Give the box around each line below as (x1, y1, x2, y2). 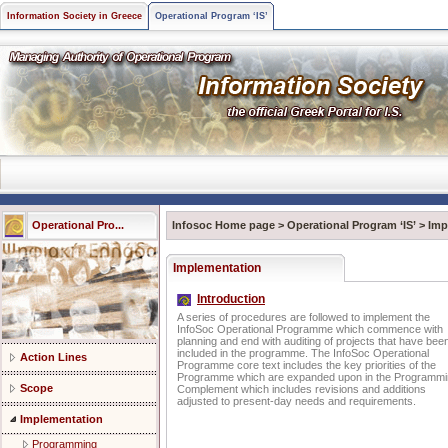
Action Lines (20, 351, 87, 363)
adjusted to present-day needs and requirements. (177, 395, 416, 407)
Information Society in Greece (7, 11, 142, 21)
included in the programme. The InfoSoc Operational (177, 347, 429, 359)
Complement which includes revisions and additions (177, 383, 426, 395)
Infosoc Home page (172, 219, 275, 231)
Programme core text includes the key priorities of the (177, 359, 436, 371)
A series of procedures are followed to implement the (177, 311, 430, 323)
